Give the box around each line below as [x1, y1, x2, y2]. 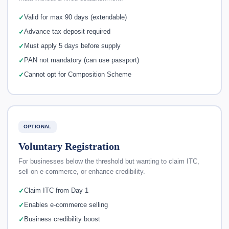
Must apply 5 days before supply [24, 42, 121, 50]
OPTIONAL [23, 123, 52, 129]
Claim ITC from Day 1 [24, 187, 88, 194]
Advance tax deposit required [24, 28, 110, 35]
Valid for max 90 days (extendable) [24, 14, 127, 21]
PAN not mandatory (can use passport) [24, 57, 139, 64]
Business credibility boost [24, 216, 100, 223]
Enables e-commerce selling [24, 201, 108, 209]
